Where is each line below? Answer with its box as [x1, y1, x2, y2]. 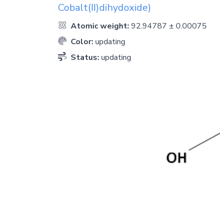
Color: [69, 36, 95, 47]
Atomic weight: [69, 20, 131, 31]
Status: [69, 52, 101, 63]
